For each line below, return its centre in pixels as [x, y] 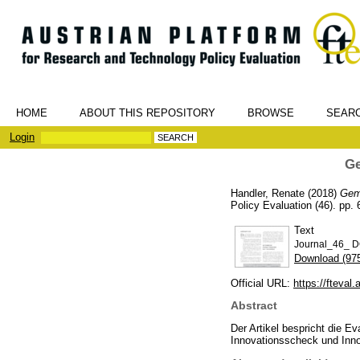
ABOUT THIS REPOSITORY [147, 113]
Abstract [254, 306]
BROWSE [271, 113]
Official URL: [262, 283]
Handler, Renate [268, 193]
